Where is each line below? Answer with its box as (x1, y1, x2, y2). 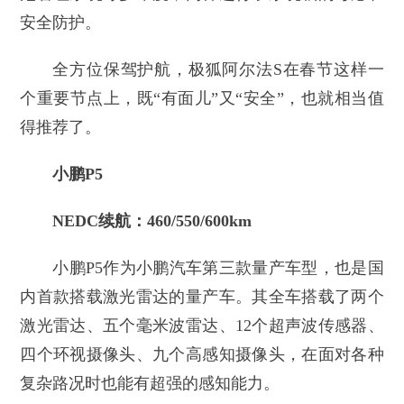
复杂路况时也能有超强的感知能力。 (20, 374, 280, 393)
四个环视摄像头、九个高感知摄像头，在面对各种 (20, 345, 384, 364)
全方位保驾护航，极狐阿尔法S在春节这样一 (52, 60, 384, 79)
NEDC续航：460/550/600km (52, 212, 252, 231)
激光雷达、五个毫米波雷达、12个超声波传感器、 (20, 317, 384, 335)
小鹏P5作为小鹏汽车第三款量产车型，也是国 (52, 259, 384, 278)
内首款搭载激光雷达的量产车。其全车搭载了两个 (20, 288, 384, 307)
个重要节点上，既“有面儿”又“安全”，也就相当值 (20, 89, 384, 108)
